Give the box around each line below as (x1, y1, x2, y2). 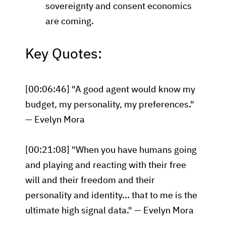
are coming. (45, 17, 94, 26)
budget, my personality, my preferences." (25, 100, 194, 109)
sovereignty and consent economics (45, 2, 192, 11)
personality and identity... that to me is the (25, 191, 197, 200)
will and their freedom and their (25, 176, 155, 185)
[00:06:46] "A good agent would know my (25, 85, 195, 94)
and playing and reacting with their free (25, 161, 186, 170)
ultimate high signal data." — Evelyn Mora (25, 206, 194, 215)
